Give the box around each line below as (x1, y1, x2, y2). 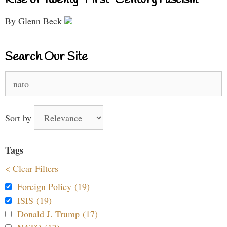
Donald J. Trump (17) (17, 207, 98, 220)
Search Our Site (5, 49, 88, 65)
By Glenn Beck (5, 14, 64, 27)
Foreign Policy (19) (17, 180, 90, 193)
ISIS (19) (17, 194, 52, 206)
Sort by (5, 111, 34, 124)
